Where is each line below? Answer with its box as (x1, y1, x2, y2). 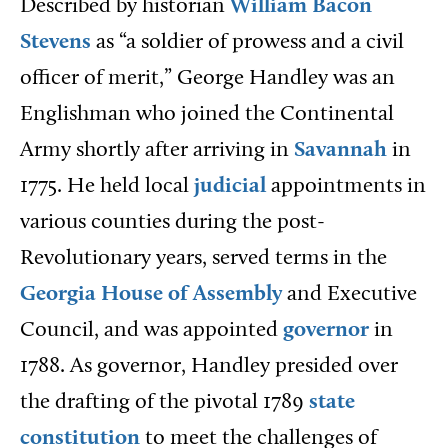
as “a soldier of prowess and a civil (91, 32, 404, 53)
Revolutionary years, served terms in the (20, 248, 387, 269)
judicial (194, 176, 266, 197)
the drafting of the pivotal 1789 (20, 392, 309, 413)
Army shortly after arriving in (20, 140, 294, 161)
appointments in (266, 176, 426, 197)
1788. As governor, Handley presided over (20, 356, 398, 377)
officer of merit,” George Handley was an (20, 68, 395, 89)
